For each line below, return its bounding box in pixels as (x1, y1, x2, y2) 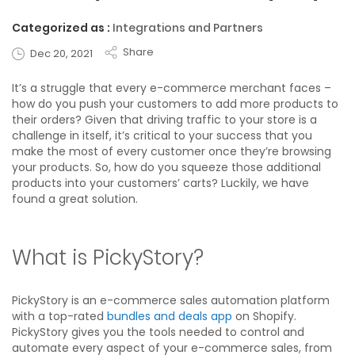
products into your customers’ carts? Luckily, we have (12, 174, 309, 191)
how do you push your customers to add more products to (12, 95, 338, 112)
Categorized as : (12, 19, 113, 36)
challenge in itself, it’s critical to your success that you (12, 127, 312, 143)
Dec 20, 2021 (30, 45, 93, 61)
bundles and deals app (107, 307, 232, 324)
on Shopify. (232, 307, 296, 324)
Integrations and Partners (113, 19, 263, 36)
